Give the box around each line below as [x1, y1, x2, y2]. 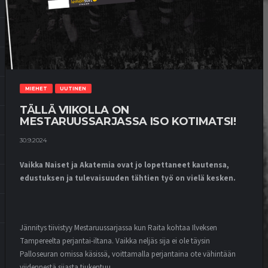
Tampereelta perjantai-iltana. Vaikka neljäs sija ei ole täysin [20, 236, 210, 247]
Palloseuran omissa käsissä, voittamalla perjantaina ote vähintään [20, 249, 236, 260]
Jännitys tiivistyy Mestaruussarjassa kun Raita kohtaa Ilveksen [20, 223, 217, 234]
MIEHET [25, 86, 47, 92]
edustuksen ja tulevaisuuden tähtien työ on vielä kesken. [20, 173, 236, 184]
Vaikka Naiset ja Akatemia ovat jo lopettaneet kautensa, [20, 160, 229, 171]
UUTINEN [60, 86, 87, 92]
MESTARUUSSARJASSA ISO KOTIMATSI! [20, 115, 236, 129]
